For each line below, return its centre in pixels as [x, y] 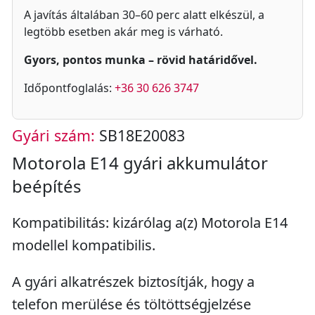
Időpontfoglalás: [69, 88]
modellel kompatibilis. [84, 245]
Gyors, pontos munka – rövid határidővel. [141, 60]
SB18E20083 [140, 135]
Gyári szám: [53, 135]
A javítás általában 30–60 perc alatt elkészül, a [144, 15]
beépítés [47, 186]
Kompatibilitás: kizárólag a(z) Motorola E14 [150, 223]
